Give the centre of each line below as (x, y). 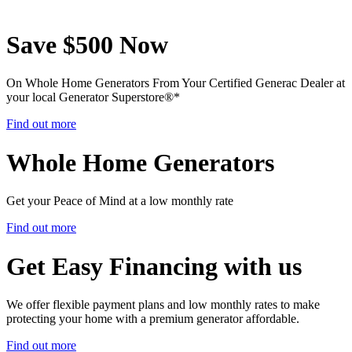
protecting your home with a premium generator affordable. (153, 318)
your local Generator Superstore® (90, 97)
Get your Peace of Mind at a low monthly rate (120, 201)
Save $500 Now (87, 44)
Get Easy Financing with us (154, 266)
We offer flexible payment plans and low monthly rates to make (163, 304)
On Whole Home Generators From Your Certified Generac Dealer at (176, 83)
